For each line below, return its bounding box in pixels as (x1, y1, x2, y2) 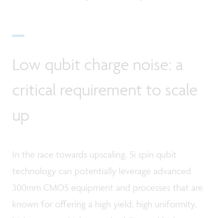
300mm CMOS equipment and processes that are (12, 181, 203, 193)
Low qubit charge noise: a (12, 54, 183, 74)
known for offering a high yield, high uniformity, (12, 198, 197, 210)
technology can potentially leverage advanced (12, 164, 191, 177)
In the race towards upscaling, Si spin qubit (12, 148, 177, 160)
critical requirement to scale (12, 80, 198, 100)
